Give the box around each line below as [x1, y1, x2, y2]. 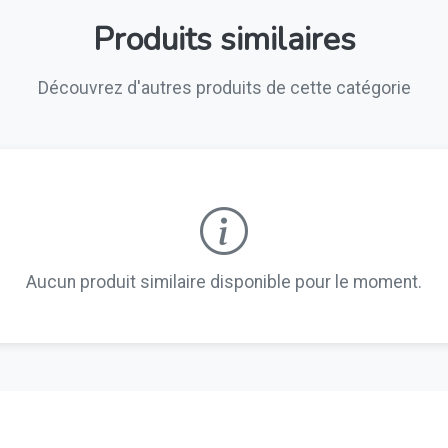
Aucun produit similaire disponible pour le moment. [26, 272, 422, 292]
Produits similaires [92, 18, 356, 61]
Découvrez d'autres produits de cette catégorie [37, 78, 411, 98]
